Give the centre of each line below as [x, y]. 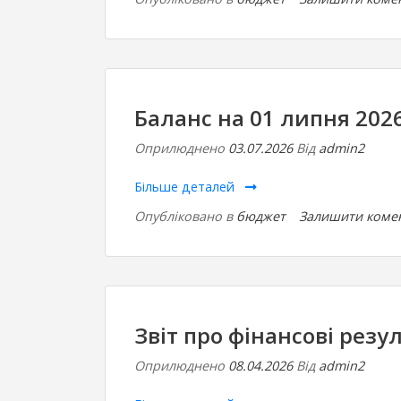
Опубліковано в [185, 216]
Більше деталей [186, 187]
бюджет [261, 216]
